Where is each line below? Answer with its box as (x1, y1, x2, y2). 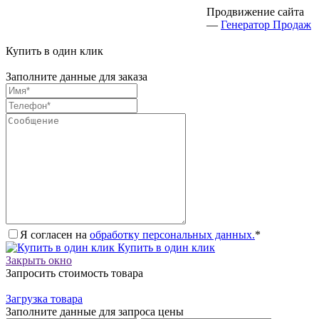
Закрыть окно (6, 254, 72, 267)
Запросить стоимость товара (6, 267, 143, 280)
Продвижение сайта (206, 6, 304, 19)
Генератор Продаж (221, 19, 311, 31)
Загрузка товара (6, 293, 83, 305)
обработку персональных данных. (90, 229, 255, 241)
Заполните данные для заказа (6, 70, 147, 83)
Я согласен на (20, 229, 90, 241)
